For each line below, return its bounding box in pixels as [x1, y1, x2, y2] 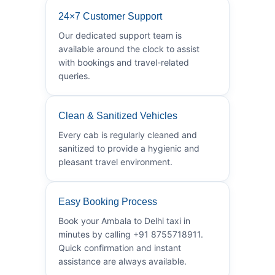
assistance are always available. [58, 255, 187, 266]
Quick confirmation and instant [58, 242, 181, 253]
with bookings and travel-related [58, 56, 189, 68]
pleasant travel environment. [58, 156, 172, 167]
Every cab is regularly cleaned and [58, 129, 197, 140]
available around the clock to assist [58, 43, 199, 54]
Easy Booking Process [58, 196, 157, 207]
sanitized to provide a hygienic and [58, 142, 199, 153]
